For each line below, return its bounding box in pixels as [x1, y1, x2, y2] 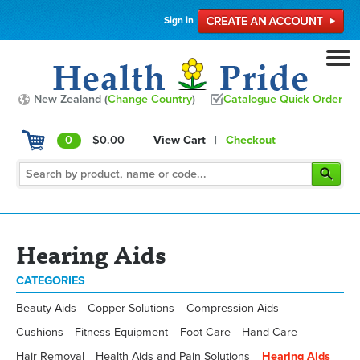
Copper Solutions [88, 301, 175, 316]
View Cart [153, 133, 206, 147]
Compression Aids [186, 301, 279, 316]
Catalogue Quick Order [223, 92, 342, 106]
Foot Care [179, 325, 231, 340]
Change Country [108, 92, 193, 106]
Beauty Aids [16, 301, 76, 316]
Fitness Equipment [75, 325, 169, 340]
